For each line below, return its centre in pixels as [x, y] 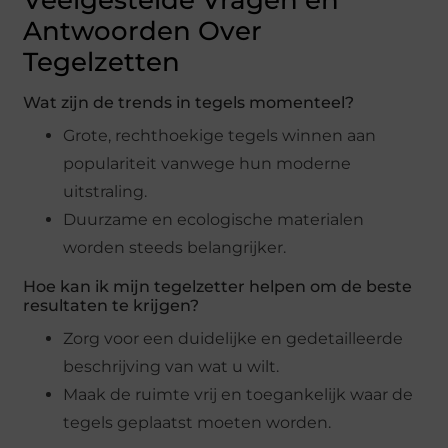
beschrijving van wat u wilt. [171, 367]
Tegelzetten [102, 62]
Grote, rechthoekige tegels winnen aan [220, 136]
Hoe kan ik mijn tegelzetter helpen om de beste [218, 287]
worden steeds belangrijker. [175, 248]
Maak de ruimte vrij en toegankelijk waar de [238, 395]
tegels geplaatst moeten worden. [197, 423]
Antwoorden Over [143, 31]
